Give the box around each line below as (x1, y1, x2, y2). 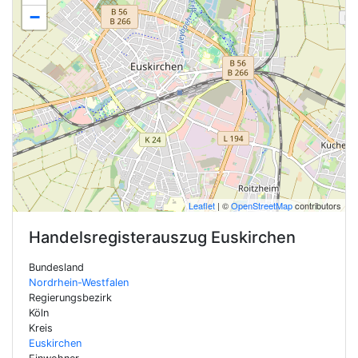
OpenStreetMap (231, 199, 292, 212)
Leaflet (189, 199, 215, 212)
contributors (292, 199, 341, 212)
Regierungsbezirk (29, 292, 112, 304)
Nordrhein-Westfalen (29, 276, 129, 288)
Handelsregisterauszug (29, 228, 211, 247)
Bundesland (29, 261, 84, 273)
